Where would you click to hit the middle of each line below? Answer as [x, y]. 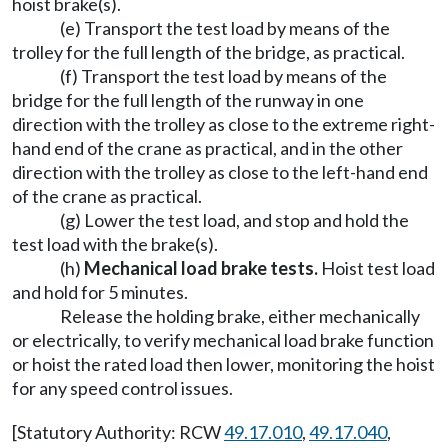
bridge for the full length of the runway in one [188, 100]
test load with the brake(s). [115, 244]
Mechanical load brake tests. [201, 268]
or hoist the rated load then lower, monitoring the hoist [223, 364]
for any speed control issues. [122, 388]
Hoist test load [376, 268]
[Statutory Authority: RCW [118, 432]
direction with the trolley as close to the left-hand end [220, 172]
